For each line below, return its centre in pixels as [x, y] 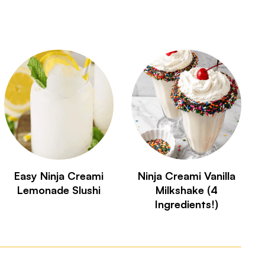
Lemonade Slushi [59, 190]
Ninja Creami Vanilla [186, 175]
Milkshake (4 [186, 190]
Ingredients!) [186, 204]
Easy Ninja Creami [59, 175]
